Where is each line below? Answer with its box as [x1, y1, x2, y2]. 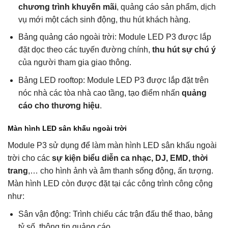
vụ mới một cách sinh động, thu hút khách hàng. [18, 15, 190, 24]
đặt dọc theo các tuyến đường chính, [18, 45, 152, 54]
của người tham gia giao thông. [18, 58, 131, 67]
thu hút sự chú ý [152, 45, 216, 54]
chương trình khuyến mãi [18, 2, 117, 11]
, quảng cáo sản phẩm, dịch [116, 2, 216, 11]
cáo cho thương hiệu [18, 101, 100, 110]
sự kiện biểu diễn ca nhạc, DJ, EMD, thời [52, 153, 208, 162]
